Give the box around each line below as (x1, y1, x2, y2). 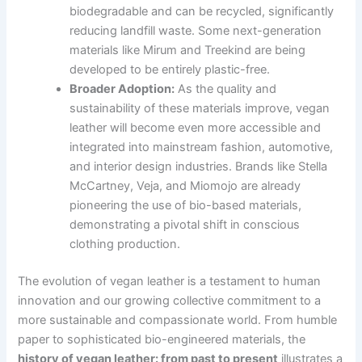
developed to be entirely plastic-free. (69, 62, 271, 78)
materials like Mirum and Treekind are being (69, 43, 306, 58)
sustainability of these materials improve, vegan (69, 101, 330, 116)
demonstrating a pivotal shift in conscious (69, 217, 301, 233)
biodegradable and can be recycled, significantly (69, 4, 335, 19)
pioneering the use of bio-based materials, (69, 198, 302, 213)
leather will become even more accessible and (69, 120, 322, 136)
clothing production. (69, 237, 181, 252)
